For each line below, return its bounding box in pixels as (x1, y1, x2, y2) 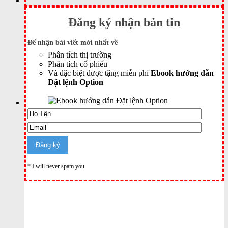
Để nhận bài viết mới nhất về (27, 38, 118, 46)
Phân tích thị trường (48, 50, 111, 59)
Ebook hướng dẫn (151, 68, 214, 77)
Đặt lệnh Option (48, 77, 103, 87)
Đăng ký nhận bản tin (68, 15, 180, 29)
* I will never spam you (27, 162, 84, 170)
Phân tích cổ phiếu (48, 59, 107, 68)
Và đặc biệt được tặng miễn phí (48, 68, 151, 77)
